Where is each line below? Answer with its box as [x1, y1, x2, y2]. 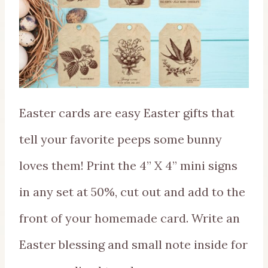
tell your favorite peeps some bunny [19, 132, 222, 147]
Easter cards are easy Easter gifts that [19, 105, 234, 121]
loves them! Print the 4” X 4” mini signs [19, 158, 237, 173]
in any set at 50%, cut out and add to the [19, 184, 245, 200]
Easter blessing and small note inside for [19, 237, 248, 252]
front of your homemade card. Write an [19, 211, 240, 226]
